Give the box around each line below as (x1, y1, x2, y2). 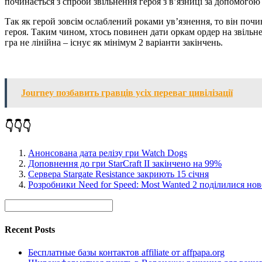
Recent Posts (5, 224, 55, 235)
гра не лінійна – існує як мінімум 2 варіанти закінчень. (5, 37, 223, 47)
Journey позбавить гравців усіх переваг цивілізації (21, 87, 233, 98)
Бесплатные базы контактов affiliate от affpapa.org (28, 247, 225, 257)
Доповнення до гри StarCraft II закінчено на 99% (28, 158, 222, 169)
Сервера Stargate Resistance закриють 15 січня (28, 169, 209, 180)
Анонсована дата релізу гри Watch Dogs (28, 148, 187, 158)
